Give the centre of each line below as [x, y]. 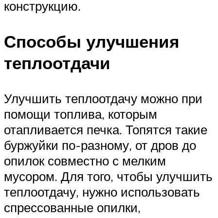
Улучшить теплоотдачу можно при [103, 98]
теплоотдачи [57, 63]
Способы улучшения [91, 41]
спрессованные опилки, [72, 207]
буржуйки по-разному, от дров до [100, 145]
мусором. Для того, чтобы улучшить [108, 176]
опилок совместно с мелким [85, 160]
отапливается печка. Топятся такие [106, 129]
